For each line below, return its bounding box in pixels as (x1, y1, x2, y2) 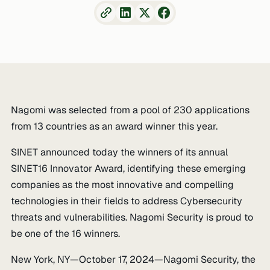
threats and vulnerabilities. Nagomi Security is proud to (11, 211, 254, 224)
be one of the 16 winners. (11, 227, 121, 240)
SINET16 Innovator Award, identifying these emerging (11, 162, 246, 175)
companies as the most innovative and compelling (11, 178, 234, 191)
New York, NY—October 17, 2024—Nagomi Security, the (11, 253, 256, 266)
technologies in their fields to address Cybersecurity (11, 195, 243, 207)
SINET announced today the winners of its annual (11, 146, 228, 159)
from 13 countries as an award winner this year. (11, 120, 218, 133)
